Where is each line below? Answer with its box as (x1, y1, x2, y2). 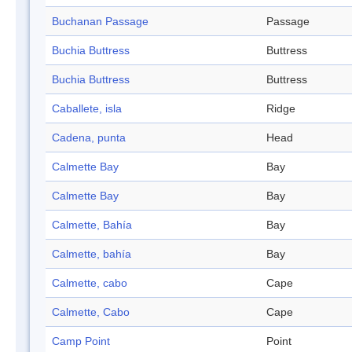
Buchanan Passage (52, 15, 148, 28)
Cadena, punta (52, 131, 126, 145)
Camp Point (52, 335, 110, 348)
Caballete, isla (52, 102, 122, 115)
